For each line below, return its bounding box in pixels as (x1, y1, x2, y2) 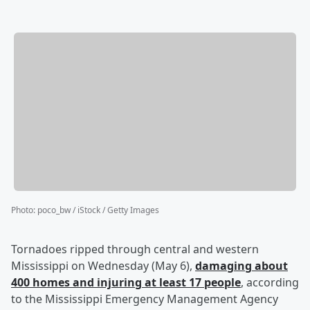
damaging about (195, 258, 288, 274)
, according (241, 275, 299, 291)
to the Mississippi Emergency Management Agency (11, 291, 278, 307)
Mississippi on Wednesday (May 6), (11, 258, 195, 274)
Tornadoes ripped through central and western (11, 241, 259, 257)
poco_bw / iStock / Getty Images (37, 204, 159, 217)
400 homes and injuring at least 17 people (11, 275, 241, 291)
